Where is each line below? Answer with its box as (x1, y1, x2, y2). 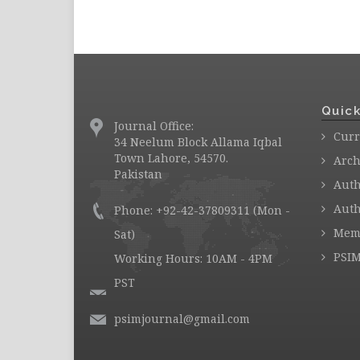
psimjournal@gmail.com (114, 311, 250, 326)
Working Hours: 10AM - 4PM (114, 251, 272, 266)
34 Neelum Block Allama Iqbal (114, 134, 282, 149)
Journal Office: (114, 118, 194, 133)
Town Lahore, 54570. (114, 150, 228, 166)
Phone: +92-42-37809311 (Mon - (114, 202, 290, 218)
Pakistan (114, 166, 162, 182)
